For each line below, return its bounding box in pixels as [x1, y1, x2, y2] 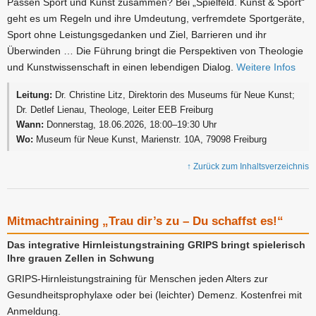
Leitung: [16, 89, 53, 100]
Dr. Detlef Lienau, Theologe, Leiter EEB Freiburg [16, 104, 214, 115]
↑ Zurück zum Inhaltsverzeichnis [187, 162, 309, 172]
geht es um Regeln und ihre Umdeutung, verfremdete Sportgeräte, [7, 13, 305, 25]
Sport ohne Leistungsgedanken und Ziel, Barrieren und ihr [7, 29, 267, 41]
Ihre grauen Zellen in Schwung [7, 252, 154, 264]
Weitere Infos [236, 61, 296, 73]
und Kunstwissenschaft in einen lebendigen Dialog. [7, 61, 236, 73]
